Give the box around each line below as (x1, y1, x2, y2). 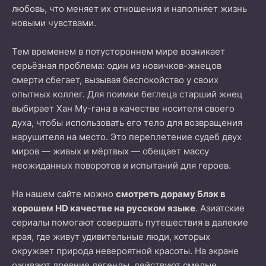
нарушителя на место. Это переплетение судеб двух (12, 131, 242, 142)
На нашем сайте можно (12, 188, 116, 199)
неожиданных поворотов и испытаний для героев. (12, 160, 231, 171)
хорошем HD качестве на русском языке (12, 202, 195, 214)
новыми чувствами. (12, 17, 96, 28)
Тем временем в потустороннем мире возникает (12, 46, 225, 57)
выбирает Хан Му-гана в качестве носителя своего (12, 103, 235, 114)
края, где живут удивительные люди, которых (12, 231, 210, 242)
